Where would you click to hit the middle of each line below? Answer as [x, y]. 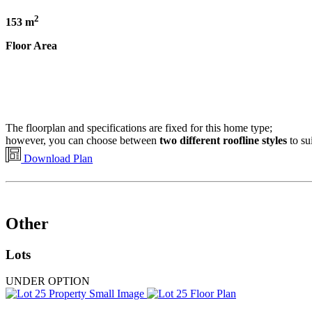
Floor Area [31, 46]
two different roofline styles [223, 140]
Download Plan [57, 158]
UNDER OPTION [48, 281]
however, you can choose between [83, 140]
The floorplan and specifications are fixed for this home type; [139, 127]
